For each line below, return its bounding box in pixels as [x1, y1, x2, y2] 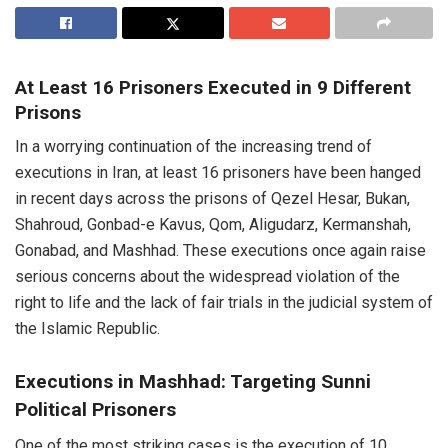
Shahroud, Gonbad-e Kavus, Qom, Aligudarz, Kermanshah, [15, 215, 411, 235]
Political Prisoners [15, 397, 176, 421]
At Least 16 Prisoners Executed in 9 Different [15, 75, 411, 99]
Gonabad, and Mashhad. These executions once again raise [15, 241, 426, 261]
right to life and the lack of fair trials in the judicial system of [15, 293, 433, 313]
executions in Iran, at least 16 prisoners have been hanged [15, 163, 421, 183]
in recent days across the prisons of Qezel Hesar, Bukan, [15, 189, 410, 209]
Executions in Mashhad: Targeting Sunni [15, 369, 371, 393]
